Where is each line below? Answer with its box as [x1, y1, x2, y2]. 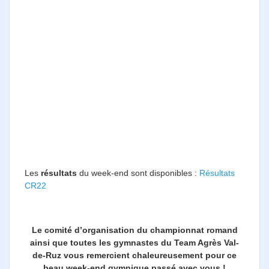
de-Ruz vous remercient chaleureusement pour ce [32, 250, 237, 260]
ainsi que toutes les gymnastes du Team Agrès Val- [30, 237, 239, 247]
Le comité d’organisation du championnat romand [31, 225, 238, 235]
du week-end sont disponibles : [77, 168, 199, 178]
